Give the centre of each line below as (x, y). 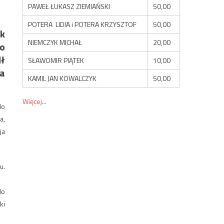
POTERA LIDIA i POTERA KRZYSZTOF (82, 24)
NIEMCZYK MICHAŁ (55, 42)
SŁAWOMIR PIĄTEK (56, 60)
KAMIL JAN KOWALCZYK (62, 78)
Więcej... (35, 101)
